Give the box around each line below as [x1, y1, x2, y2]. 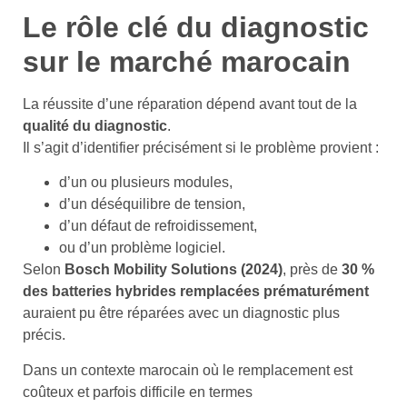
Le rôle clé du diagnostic [23, 10, 369, 44]
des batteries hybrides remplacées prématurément [23, 283, 369, 300]
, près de [283, 262, 342, 278]
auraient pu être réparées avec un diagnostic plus [23, 305, 340, 322]
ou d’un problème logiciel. [59, 240, 225, 256]
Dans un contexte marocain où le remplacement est [23, 362, 352, 378]
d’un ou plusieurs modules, [59, 174, 233, 191]
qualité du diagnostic [23, 117, 167, 134]
